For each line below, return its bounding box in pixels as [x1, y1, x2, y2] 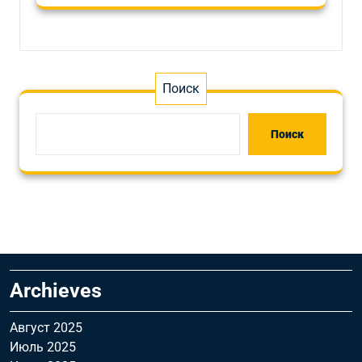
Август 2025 [10, 320, 82, 335]
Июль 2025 [10, 339, 76, 355]
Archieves [10, 279, 102, 302]
